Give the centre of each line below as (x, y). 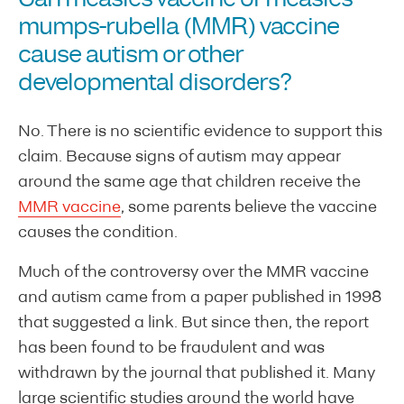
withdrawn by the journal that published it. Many (197, 373)
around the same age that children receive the (189, 182)
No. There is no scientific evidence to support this (200, 132)
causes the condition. (98, 233)
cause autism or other (130, 55)
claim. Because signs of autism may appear (179, 157)
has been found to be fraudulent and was (171, 348)
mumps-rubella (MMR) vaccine (179, 28)
